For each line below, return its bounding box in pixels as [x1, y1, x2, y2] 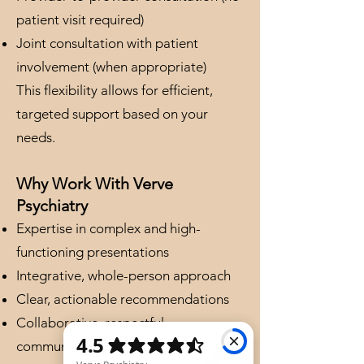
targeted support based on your [16, 106, 208, 122]
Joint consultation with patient [16, 35, 198, 51]
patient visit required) [16, 11, 144, 28]
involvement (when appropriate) [16, 58, 206, 75]
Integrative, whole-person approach [16, 267, 231, 284]
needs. [16, 129, 55, 145]
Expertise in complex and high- [16, 220, 201, 236]
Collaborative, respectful [16, 314, 164, 331]
